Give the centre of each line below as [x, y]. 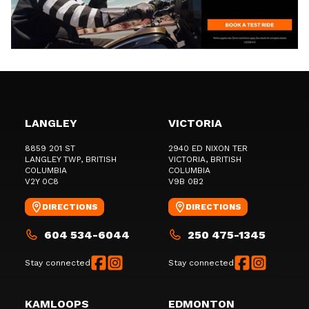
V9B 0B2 [186, 182]
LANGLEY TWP [53, 160]
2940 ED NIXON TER [208, 149]
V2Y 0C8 [42, 182]
